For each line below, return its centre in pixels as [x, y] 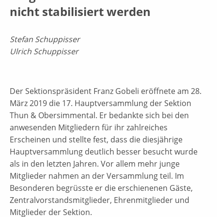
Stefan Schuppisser [45, 39]
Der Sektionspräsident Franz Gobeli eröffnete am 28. [106, 91]
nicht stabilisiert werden [80, 11]
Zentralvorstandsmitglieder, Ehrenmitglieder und [100, 200]
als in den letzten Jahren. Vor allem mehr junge [95, 163]
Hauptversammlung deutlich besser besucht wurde [104, 151]
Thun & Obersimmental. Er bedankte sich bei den [99, 115]
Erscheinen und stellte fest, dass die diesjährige [96, 139]
